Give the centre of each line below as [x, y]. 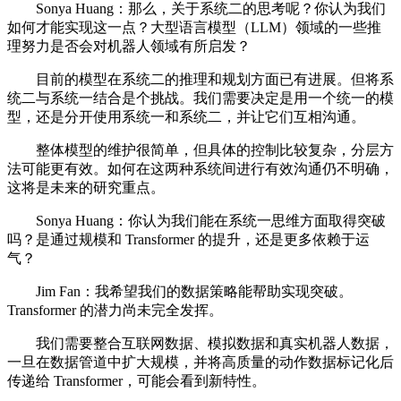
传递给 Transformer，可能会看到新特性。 [137, 381]
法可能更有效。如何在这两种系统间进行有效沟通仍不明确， [200, 169]
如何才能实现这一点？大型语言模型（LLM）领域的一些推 [194, 28]
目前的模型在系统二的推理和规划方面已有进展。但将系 [200, 80]
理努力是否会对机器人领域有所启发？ [129, 47]
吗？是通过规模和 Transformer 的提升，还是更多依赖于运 [188, 240]
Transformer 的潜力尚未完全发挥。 [115, 311]
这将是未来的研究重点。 [86, 188]
